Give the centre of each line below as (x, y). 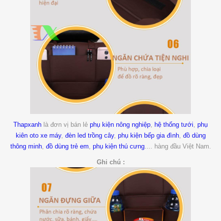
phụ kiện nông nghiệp (120, 124)
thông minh (26, 146)
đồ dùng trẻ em (67, 146)
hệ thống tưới (174, 124)
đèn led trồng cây (89, 135)
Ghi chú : (110, 162)
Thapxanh (27, 124)
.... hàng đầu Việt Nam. (178, 146)
